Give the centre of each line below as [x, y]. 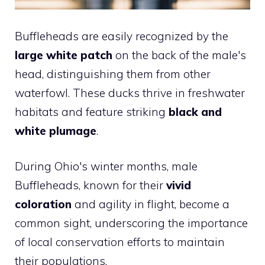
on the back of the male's [179, 55]
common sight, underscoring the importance [131, 223]
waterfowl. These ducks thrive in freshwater [130, 93]
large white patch [64, 55]
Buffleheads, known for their [91, 185]
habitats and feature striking [92, 112]
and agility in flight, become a [151, 204]
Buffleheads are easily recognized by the [122, 36]
